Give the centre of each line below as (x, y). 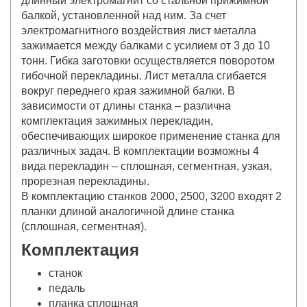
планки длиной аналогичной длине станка (128, 211)
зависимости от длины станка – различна (126, 106)
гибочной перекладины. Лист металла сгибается (144, 75)
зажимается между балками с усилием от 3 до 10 (146, 45)
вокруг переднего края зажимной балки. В (128, 90)
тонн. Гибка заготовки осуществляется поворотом (148, 60)
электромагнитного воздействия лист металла (139, 30)
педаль (67, 288)
